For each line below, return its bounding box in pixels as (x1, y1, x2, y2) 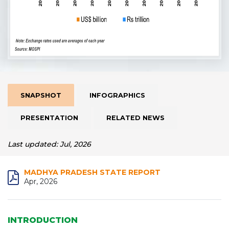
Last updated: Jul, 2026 (8, 140, 91, 149)
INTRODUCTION (8, 215, 78, 225)
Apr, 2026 (24, 177, 57, 186)
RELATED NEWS (106, 114, 165, 122)
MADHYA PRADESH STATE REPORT (24, 168, 161, 177)
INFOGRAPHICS (89, 91, 145, 99)
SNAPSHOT (20, 91, 61, 99)
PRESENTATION (20, 114, 78, 122)
